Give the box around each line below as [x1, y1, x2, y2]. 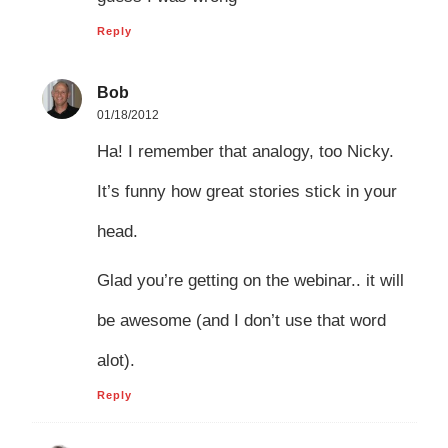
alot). [96, 350, 135, 370]
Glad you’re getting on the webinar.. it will [96, 270, 404, 290]
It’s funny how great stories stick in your [96, 182, 397, 202]
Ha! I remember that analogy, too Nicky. [96, 142, 394, 162]
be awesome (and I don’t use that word [96, 310, 386, 330]
